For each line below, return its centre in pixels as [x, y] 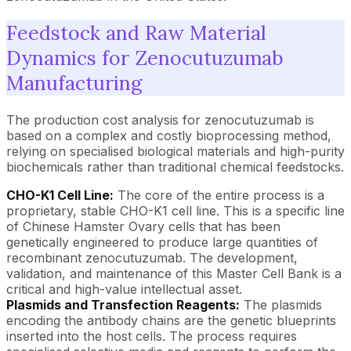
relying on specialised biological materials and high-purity [175, 151]
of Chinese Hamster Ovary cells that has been [143, 226]
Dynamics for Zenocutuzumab [145, 58]
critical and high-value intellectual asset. [124, 289]
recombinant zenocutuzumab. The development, [152, 257]
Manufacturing [74, 83]
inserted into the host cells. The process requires [152, 336]
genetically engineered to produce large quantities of [162, 242]
